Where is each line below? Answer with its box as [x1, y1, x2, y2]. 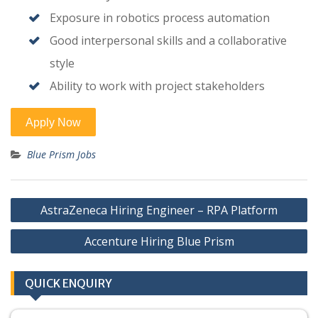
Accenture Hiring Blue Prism [84, 234, 234, 250]
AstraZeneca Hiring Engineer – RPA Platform [40, 202, 278, 219]
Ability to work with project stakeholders [50, 78, 265, 94]
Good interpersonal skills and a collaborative [50, 33, 287, 49]
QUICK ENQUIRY [25, 276, 112, 291]
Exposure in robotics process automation [50, 10, 270, 26]
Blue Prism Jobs [27, 148, 96, 162]
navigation [10, 213, 84, 231]
